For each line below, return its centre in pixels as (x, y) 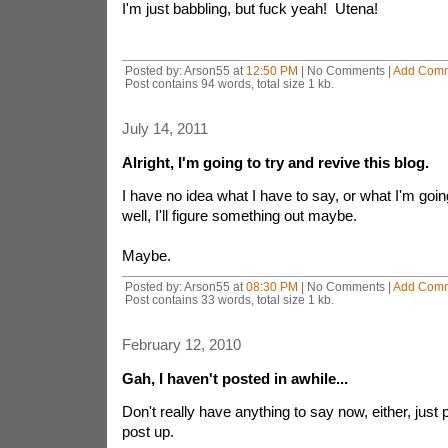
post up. (147, 431)
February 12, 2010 (181, 344)
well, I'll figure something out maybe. (241, 215)
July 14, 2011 (164, 128)
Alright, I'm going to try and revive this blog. (275, 162)
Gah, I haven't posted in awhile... (234, 378)
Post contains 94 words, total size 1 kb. (229, 83)
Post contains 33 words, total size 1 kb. (229, 299)
